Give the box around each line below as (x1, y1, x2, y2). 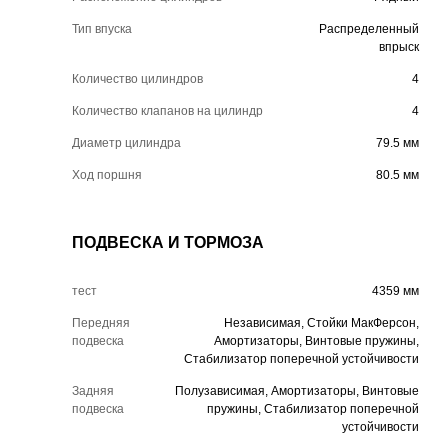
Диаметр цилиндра (72, 135, 181, 150)
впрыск (378, 39, 419, 54)
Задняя (72, 383, 114, 398)
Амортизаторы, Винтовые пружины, (213, 333, 419, 348)
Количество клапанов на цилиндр (72, 103, 263, 118)
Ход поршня (72, 167, 142, 182)
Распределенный (318, 21, 419, 36)
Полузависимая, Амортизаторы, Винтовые (174, 383, 419, 398)
